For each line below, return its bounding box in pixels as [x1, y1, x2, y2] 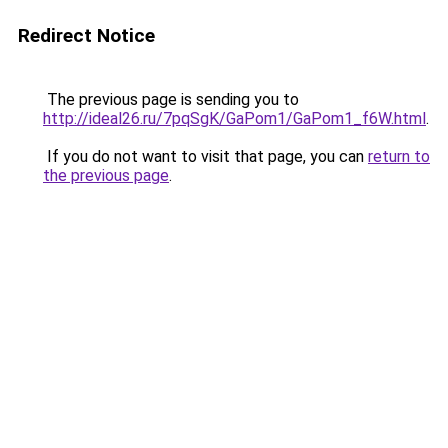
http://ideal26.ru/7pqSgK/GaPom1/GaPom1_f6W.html [43, 109, 426, 128]
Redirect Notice [18, 24, 155, 47]
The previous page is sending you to [43, 90, 299, 109]
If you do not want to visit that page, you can [43, 147, 368, 166]
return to [368, 147, 430, 166]
